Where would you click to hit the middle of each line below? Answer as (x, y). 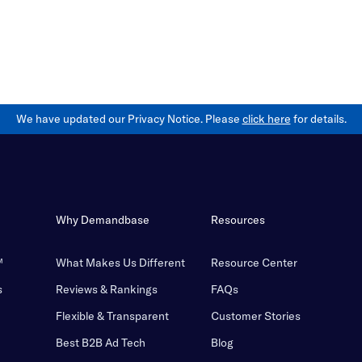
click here (266, 119)
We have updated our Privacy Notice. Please (129, 119)
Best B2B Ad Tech (100, 343)
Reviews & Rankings (106, 290)
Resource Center (254, 263)
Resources (238, 220)
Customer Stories (255, 316)
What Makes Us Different (120, 263)
